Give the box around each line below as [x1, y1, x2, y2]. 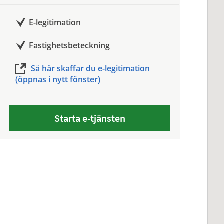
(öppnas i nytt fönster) [15, 74, 101, 85]
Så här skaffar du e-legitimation [31, 63, 150, 74]
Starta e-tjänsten [54, 112, 125, 124]
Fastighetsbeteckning [29, 40, 110, 51]
